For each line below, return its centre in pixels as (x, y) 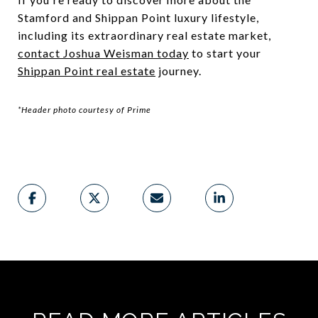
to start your (225, 53)
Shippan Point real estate (87, 70)
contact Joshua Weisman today (103, 53)
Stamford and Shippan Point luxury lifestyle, (138, 17)
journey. (179, 70)
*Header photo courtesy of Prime (84, 109)
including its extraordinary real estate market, (144, 35)
